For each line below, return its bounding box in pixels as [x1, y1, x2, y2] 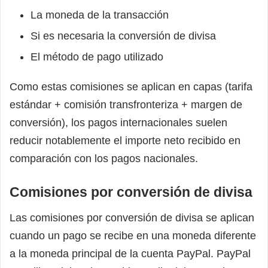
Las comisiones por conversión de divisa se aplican [10, 211, 254, 224]
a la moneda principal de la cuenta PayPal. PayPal [10, 247, 251, 260]
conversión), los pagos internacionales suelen [10, 117, 227, 129]
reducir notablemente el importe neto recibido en [10, 135, 240, 147]
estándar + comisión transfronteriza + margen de [10, 99, 242, 111]
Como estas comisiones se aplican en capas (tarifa [10, 81, 252, 93]
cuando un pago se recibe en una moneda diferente [10, 229, 256, 242]
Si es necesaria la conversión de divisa [31, 30, 216, 42]
